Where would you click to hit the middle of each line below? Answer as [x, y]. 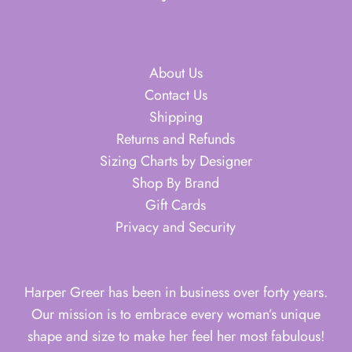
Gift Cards [176, 205]
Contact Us [176, 95]
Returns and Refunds [176, 139]
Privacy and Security [176, 227]
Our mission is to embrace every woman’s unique [176, 315]
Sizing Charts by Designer [176, 161]
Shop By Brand [176, 183]
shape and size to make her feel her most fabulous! [176, 337]
